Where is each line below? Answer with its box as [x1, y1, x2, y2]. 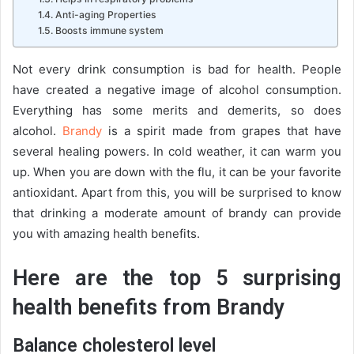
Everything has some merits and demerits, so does [13, 103, 341, 118]
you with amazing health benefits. [13, 226, 200, 241]
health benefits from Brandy [13, 295, 284, 320]
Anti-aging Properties [55, 9, 156, 21]
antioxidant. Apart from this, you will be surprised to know [13, 185, 341, 200]
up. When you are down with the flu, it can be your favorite [13, 164, 341, 179]
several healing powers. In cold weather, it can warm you [13, 144, 341, 159]
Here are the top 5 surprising [13, 265, 341, 291]
